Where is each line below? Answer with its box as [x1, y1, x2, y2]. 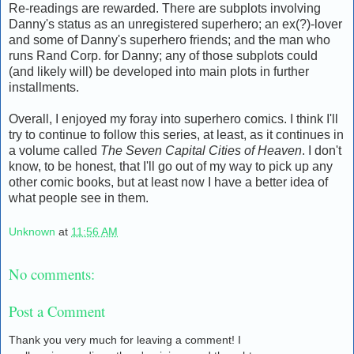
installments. [9, 80, 79, 94]
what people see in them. [9, 190, 149, 205]
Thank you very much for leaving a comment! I [9, 333, 241, 347]
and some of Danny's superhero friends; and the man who [9, 32, 330, 47]
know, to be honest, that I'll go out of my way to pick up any [9, 159, 333, 173]
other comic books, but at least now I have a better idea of [9, 175, 328, 189]
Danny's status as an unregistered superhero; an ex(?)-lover [9, 17, 342, 31]
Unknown [9, 225, 55, 239]
